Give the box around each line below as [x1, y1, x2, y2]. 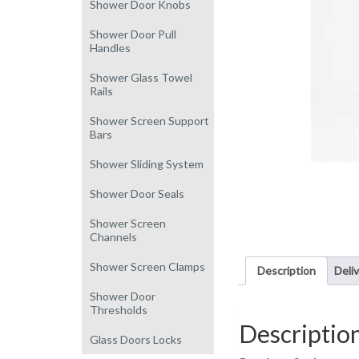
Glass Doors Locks [90, 332, 182, 346]
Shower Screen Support [90, 113, 209, 127]
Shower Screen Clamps [90, 259, 205, 273]
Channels [90, 229, 137, 244]
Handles [90, 40, 131, 54]
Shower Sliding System [90, 156, 204, 171]
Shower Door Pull [90, 26, 176, 41]
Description [257, 264, 316, 278]
